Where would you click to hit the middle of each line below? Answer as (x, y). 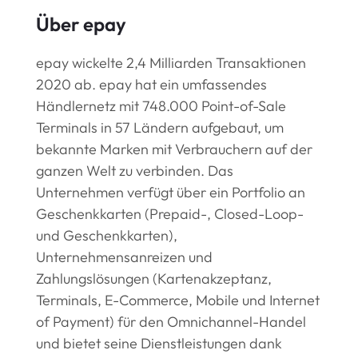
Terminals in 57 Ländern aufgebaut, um (159, 128)
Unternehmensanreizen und (124, 257)
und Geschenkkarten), (106, 236)
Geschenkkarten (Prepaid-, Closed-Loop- (169, 214)
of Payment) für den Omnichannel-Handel (171, 322)
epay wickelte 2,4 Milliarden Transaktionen (171, 63)
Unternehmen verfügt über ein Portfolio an (170, 193)
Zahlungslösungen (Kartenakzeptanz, (153, 279)
